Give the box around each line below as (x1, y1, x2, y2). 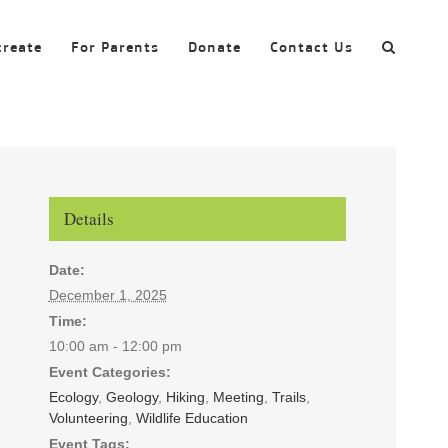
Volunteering (48, 409, 128, 426)
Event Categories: (48, 363, 171, 380)
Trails (271, 388, 306, 405)
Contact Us (270, 38, 353, 55)
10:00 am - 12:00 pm (48, 337, 182, 354)
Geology (105, 388, 158, 405)
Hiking (165, 388, 205, 405)
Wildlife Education (135, 409, 248, 426)
